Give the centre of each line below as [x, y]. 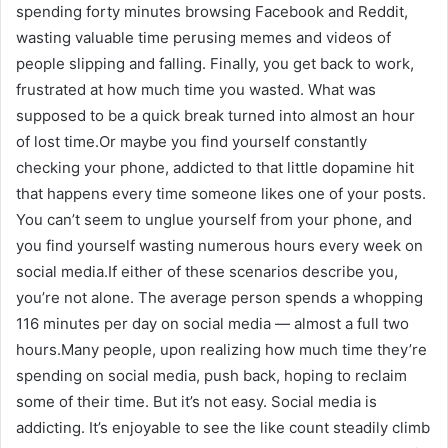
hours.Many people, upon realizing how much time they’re [221, 349]
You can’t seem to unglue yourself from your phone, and [214, 219]
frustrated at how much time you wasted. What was [196, 89]
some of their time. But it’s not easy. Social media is [196, 401]
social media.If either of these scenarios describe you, [207, 271]
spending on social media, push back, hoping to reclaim [211, 375]
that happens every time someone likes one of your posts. [221, 193]
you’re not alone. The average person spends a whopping [219, 297]
